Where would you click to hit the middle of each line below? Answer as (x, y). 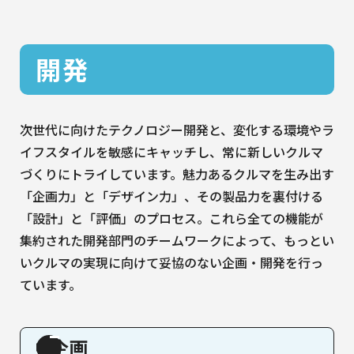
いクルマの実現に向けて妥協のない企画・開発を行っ (171, 262)
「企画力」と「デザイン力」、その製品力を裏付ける (171, 196)
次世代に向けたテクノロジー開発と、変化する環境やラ (177, 129)
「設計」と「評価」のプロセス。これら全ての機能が (171, 218)
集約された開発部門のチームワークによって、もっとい (177, 240)
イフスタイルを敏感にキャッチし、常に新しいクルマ (171, 151)
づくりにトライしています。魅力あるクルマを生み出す (177, 173)
